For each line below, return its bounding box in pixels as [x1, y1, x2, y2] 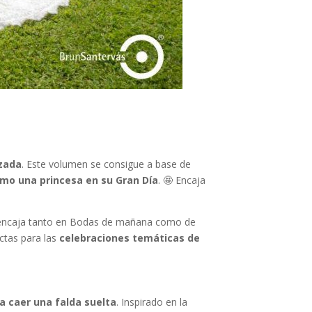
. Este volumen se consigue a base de [22, 157, 192, 171]
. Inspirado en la [116, 295, 188, 309]
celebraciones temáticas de [59, 231, 201, 245]
